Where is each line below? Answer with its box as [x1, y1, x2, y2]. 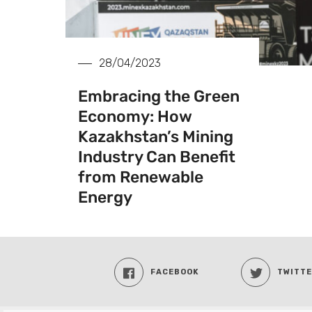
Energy [78, 187, 132, 208]
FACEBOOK [150, 267, 199, 277]
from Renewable [78, 167, 203, 187]
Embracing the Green [78, 86, 240, 107]
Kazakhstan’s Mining [78, 127, 233, 147]
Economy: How [78, 107, 192, 127]
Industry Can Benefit [78, 147, 235, 167]
